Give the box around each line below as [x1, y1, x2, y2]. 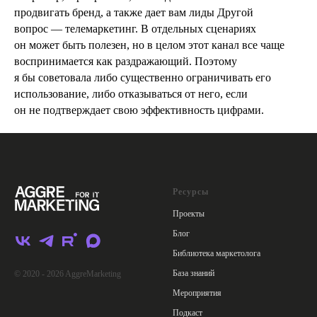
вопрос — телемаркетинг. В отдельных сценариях [14, 23, 256, 35]
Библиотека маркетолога [173, 248, 260, 259]
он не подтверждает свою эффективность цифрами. [14, 104, 264, 117]
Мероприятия [173, 288, 221, 299]
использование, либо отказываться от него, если [14, 88, 248, 100]
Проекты [173, 209, 204, 219]
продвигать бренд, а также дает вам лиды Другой [14, 6, 253, 19]
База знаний [173, 268, 214, 279]
